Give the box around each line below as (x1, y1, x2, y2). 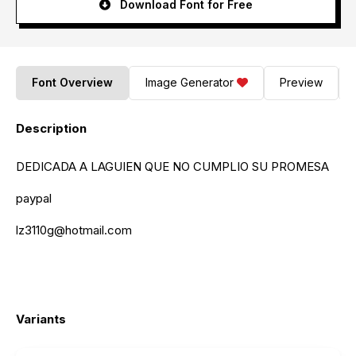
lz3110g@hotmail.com (16, 222, 132, 238)
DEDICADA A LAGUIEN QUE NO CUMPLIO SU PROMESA (16, 158, 329, 174)
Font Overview (32, 75, 114, 90)
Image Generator (145, 75, 234, 90)
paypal (16, 190, 52, 206)
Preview (279, 75, 323, 90)
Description (16, 120, 87, 136)
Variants (16, 311, 66, 327)
